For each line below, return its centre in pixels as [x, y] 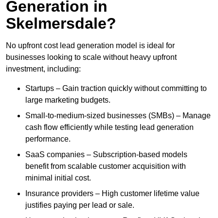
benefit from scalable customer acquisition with [106, 166]
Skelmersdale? [61, 24]
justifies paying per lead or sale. [80, 205]
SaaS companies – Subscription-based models [106, 155]
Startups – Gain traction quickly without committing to [116, 89]
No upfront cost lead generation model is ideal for [90, 46]
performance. [48, 139]
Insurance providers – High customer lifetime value [112, 194]
